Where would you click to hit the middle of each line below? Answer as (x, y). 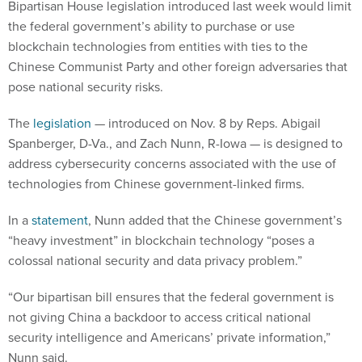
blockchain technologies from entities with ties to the (158, 46)
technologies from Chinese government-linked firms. (158, 184)
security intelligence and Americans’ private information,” (169, 337)
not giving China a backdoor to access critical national (160, 317)
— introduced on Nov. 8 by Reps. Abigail (206, 123)
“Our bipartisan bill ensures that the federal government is (171, 297)
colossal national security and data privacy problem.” (157, 261)
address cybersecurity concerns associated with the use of (172, 164)
